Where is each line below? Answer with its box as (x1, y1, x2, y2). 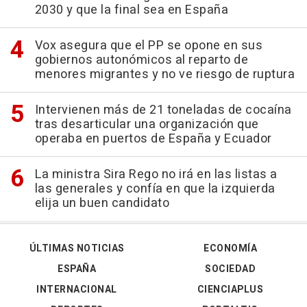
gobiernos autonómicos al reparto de (34, 51, 248, 70)
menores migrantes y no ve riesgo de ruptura (34, 65, 295, 84)
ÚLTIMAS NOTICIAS (29, 241, 125, 256)
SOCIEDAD (205, 262, 256, 277)
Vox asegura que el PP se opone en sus (34, 36, 262, 56)
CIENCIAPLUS (197, 282, 264, 297)
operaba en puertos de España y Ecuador (34, 130, 272, 149)
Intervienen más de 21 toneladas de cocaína (34, 101, 292, 120)
